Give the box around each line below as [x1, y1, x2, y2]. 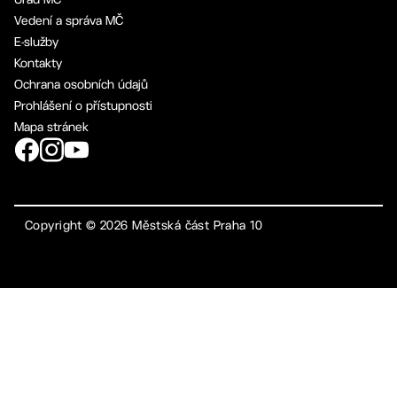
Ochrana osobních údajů [14, 76, 148, 91]
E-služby [14, 34, 58, 49]
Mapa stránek [14, 119, 89, 134]
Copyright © [25, 218, 101, 232]
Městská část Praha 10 [128, 218, 262, 232]
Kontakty [14, 55, 62, 70]
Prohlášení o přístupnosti [14, 97, 152, 113]
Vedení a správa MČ [14, 12, 123, 27]
